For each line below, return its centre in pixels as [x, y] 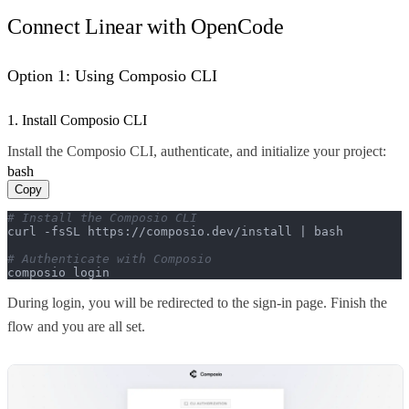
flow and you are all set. [76, 327]
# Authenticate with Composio [110, 259]
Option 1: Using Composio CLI [112, 76]
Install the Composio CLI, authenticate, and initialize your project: [197, 152]
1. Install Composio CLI [77, 121]
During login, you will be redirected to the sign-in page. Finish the [197, 303]
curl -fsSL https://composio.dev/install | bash [175, 232]
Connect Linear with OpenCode [146, 27]
